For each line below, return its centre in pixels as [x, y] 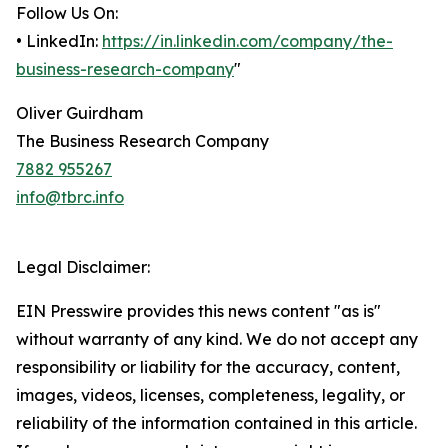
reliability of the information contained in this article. [216, 423]
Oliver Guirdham [79, 113]
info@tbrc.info [70, 197]
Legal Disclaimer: [83, 267]
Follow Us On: [67, 13]
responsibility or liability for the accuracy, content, [208, 367]
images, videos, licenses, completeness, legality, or [210, 395]
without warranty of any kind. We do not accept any [217, 339]
